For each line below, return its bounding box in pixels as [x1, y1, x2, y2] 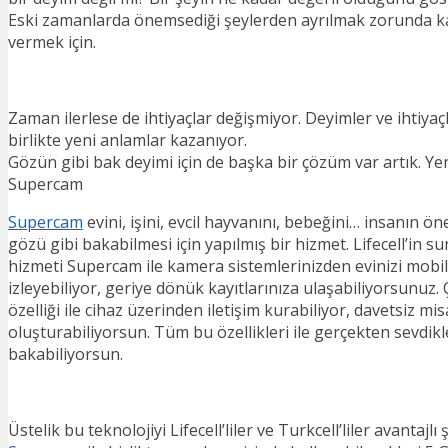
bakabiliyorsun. [8, 342, 123, 365]
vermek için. [8, 30, 96, 53]
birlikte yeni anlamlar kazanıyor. [8, 128, 247, 151]
